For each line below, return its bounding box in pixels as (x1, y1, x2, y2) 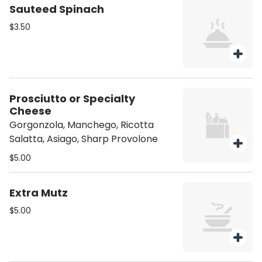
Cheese (9, 104, 51, 118)
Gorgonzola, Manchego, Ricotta (9, 118, 154, 132)
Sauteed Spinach (9, 2, 104, 16)
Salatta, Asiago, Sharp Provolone (9, 132, 158, 146)
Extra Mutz (9, 185, 68, 200)
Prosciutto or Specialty (9, 91, 135, 106)
